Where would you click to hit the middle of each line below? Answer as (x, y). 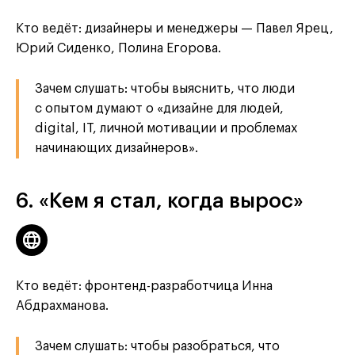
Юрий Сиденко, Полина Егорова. (118, 48)
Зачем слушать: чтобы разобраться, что (157, 346)
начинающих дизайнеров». (116, 148)
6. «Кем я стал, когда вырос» (160, 201)
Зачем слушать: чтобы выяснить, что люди (165, 88)
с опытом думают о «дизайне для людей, (159, 108)
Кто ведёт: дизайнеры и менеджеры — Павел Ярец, (175, 28)
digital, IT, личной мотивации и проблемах (166, 128)
